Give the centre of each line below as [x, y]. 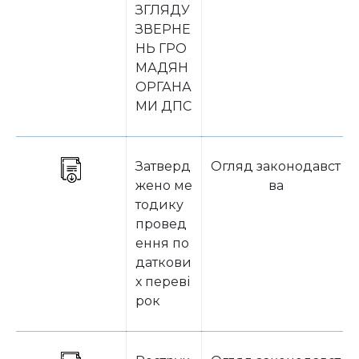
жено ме [164, 186]
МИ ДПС [163, 106]
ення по [162, 243]
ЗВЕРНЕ [163, 29]
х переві [163, 282]
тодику [159, 205]
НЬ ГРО [161, 48]
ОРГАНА [163, 87]
